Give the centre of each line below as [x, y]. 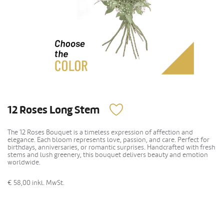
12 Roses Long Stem [53, 110]
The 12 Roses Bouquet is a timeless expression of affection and [100, 132]
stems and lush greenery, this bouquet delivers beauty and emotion [108, 155]
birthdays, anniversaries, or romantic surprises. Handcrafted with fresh [111, 147]
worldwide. [24, 162]
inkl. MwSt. [48, 183]
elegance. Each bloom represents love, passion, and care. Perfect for [108, 140]
